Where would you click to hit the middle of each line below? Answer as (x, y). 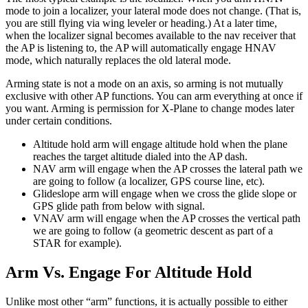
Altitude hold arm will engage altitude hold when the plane (160, 144)
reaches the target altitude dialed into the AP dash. (140, 157)
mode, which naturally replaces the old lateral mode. (118, 60)
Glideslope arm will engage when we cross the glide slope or (165, 194)
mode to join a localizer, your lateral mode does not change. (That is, (153, 11)
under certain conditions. (59, 121)
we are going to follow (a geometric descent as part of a (153, 231)
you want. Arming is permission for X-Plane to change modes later (150, 109)
